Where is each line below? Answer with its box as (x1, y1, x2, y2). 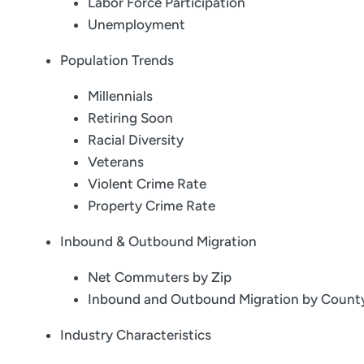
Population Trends (60, 52, 174, 69)
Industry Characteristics (60, 327, 211, 344)
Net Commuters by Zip (88, 269, 232, 286)
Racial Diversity (88, 132, 184, 149)
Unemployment (88, 16, 185, 33)
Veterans (88, 154, 144, 171)
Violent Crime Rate (88, 175, 206, 193)
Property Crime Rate (88, 197, 215, 214)
